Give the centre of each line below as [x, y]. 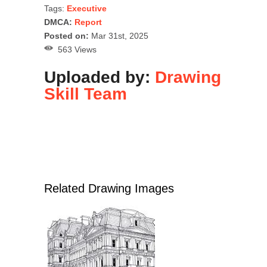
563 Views [75, 50]
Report [88, 22]
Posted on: [66, 36]
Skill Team [86, 94]
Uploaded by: [100, 77]
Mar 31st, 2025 [119, 36]
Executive [87, 9]
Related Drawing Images [109, 189]
